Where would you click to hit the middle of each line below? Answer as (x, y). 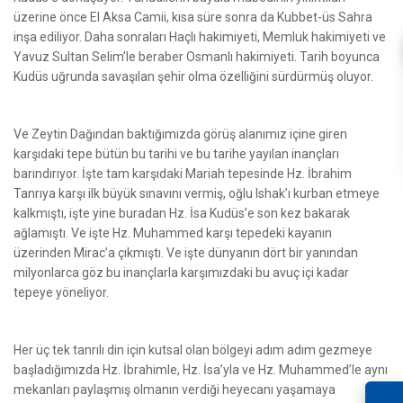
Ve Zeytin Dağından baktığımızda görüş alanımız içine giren (180, 134)
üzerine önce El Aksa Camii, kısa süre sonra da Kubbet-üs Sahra (193, 17)
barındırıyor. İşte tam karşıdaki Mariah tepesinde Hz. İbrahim (183, 173)
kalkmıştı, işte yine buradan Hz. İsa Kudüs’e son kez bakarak (182, 213)
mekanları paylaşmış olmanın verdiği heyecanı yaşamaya (175, 389)
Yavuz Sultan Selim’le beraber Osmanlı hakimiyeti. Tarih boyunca (197, 56)
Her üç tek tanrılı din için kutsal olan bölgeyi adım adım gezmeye (193, 349)
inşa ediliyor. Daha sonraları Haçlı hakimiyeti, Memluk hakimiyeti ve (200, 36)
